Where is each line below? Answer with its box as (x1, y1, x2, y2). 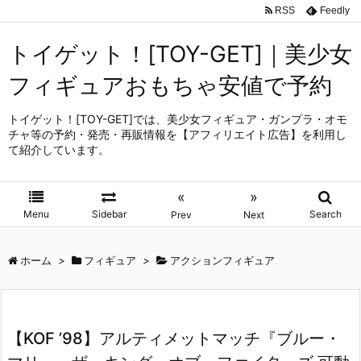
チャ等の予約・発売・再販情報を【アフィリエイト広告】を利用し (8, 127, 346, 141)
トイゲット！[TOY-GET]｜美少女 (8, 40, 352, 68)
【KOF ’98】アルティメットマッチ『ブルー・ (7, 329, 341, 348)
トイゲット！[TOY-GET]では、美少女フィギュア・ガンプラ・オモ (8, 112, 347, 126)
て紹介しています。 (8, 143, 110, 156)
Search (309, 208, 342, 220)
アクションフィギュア (170, 254, 275, 267)
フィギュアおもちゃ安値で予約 (8, 72, 332, 99)
